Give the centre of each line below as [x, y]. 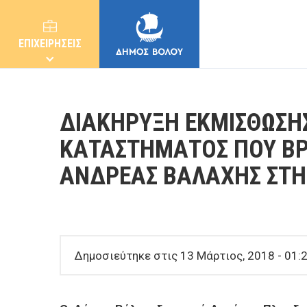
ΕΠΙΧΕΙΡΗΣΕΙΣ [50, 44]
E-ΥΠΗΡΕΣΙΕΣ [43, 263]
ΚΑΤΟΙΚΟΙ [35, 218]
